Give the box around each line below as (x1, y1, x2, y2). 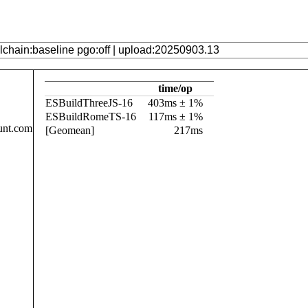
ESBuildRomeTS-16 (45, 111, 136, 122)
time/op (158, 82, 192, 94)
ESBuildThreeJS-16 (45, 97, 133, 109)
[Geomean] (45, 124, 94, 136)
